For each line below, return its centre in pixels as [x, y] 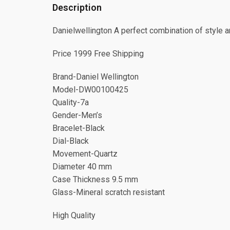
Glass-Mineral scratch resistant [109, 193]
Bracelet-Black [79, 128]
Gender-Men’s [77, 116]
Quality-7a [71, 103]
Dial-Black [71, 141]
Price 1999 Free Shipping [98, 54]
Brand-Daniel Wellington [95, 77]
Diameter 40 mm [82, 167]
